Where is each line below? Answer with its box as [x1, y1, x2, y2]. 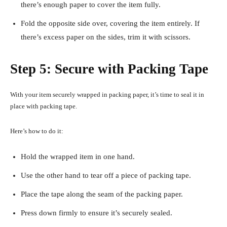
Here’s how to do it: [10, 127, 63, 135]
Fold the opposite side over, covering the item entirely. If [21, 19, 200, 28]
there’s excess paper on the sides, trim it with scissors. [21, 33, 191, 42]
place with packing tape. [10, 102, 79, 110]
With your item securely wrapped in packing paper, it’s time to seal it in [10, 91, 204, 99]
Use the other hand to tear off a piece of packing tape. [21, 171, 193, 180]
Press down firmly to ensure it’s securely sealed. [21, 209, 174, 217]
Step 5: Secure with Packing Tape [10, 61, 208, 77]
